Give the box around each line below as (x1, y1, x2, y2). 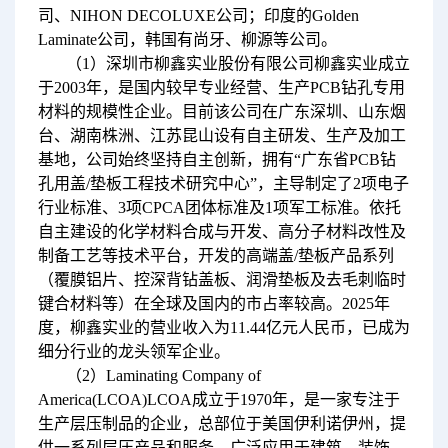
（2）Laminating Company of (65, 366, 261, 384)
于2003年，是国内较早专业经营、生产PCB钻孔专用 (37, 78, 405, 96)
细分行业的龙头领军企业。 (37, 342, 230, 360)
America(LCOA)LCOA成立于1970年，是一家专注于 (37, 390, 400, 408)
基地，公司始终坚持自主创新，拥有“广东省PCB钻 (37, 150, 396, 168)
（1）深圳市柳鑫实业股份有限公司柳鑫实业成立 (65, 54, 410, 72)
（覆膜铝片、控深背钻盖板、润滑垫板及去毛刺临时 (37, 270, 406, 288)
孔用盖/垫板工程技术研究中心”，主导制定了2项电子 (37, 174, 409, 192)
